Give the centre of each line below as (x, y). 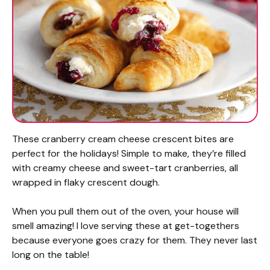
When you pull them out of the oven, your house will (125, 212)
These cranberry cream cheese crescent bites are (123, 139)
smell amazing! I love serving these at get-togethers (126, 226)
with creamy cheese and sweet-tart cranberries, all (125, 168)
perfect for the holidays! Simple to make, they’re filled (129, 154)
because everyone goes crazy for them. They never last (135, 240)
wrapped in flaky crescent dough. (86, 183)
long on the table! (51, 255)
